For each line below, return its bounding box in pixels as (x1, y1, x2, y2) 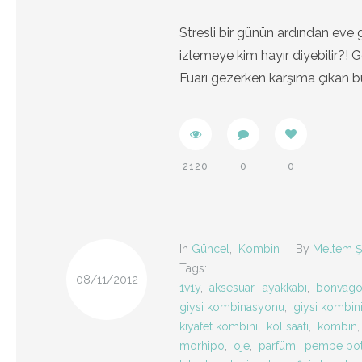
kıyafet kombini (179, 320, 258, 333)
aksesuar (209, 281, 254, 294)
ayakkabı (263, 281, 307, 294)
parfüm (259, 339, 296, 352)
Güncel (192, 242, 229, 255)
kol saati (267, 320, 309, 333)
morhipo (179, 339, 225, 352)
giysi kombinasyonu (179, 301, 284, 314)
